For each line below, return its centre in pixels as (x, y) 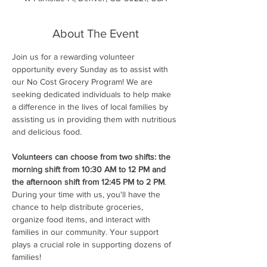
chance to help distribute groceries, (79, 207)
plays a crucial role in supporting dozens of (93, 244)
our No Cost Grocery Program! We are (83, 81)
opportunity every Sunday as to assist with (91, 69)
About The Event (95, 33)
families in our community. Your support (86, 232)
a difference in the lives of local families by (91, 106)
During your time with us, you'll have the (87, 194)
